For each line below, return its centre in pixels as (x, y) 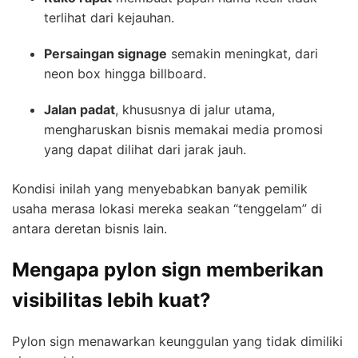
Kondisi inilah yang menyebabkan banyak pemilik (160, 189)
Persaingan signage (105, 54)
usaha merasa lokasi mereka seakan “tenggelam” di (167, 209)
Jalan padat (80, 110)
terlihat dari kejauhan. (109, 18)
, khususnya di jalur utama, (195, 110)
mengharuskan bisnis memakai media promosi (183, 130)
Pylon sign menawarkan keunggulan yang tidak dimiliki (177, 342)
